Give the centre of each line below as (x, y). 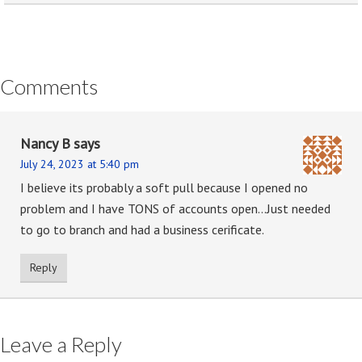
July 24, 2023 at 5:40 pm (80, 164)
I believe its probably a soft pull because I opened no (164, 187)
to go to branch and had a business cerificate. (142, 229)
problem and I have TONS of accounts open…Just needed (175, 208)
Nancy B (45, 143)
